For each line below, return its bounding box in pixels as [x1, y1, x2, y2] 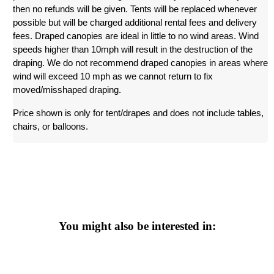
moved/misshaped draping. [13, 85, 124, 95]
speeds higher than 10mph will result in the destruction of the [13, 45, 253, 55]
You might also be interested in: [58, 220, 216, 233]
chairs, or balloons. [13, 122, 89, 132]
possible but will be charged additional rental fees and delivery [13, 18, 257, 28]
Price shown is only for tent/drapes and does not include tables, [13, 108, 264, 119]
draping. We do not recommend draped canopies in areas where [13, 58, 268, 68]
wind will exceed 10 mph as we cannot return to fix [13, 72, 213, 82]
